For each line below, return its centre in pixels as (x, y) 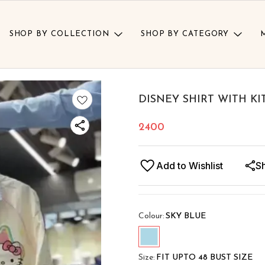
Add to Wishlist (190, 166)
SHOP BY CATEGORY (185, 34)
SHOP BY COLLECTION (59, 34)
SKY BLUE (186, 216)
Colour (151, 216)
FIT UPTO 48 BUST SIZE (204, 258)
